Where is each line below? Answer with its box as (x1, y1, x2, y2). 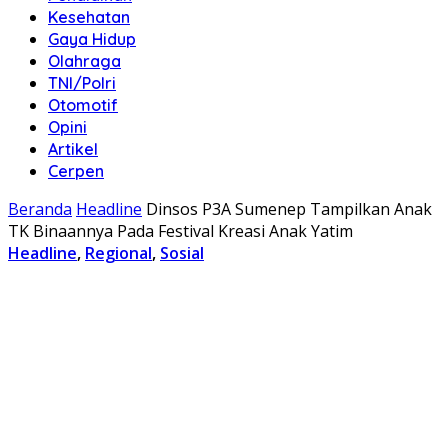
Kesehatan (48, 7, 130, 27)
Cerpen (48, 161, 104, 181)
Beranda (8, 198, 72, 220)
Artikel (48, 139, 98, 159)
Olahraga (48, 51, 121, 71)
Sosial (160, 242, 204, 264)
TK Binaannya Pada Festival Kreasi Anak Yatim (8, 220, 353, 242)
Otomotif (48, 95, 118, 115)
